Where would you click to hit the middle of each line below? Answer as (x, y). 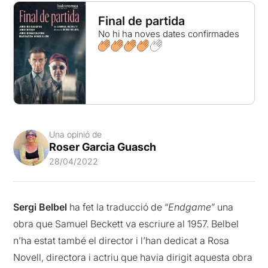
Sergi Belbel (40, 207)
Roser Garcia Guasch (103, 147)
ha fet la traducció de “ (118, 207)
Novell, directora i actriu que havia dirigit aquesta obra (133, 258)
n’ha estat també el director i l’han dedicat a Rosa (121, 241)
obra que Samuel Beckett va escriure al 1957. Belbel (126, 224)
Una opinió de (76, 135)
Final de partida (141, 21)
